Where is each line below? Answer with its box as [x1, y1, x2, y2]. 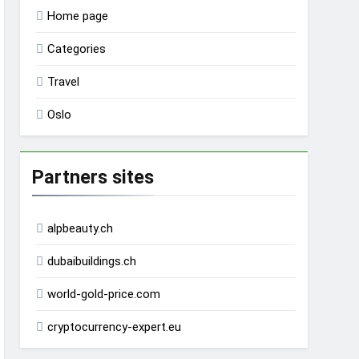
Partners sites [32, 166, 155, 189]
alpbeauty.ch [47, 221, 114, 236]
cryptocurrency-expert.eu [47, 320, 182, 335]
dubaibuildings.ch [47, 254, 137, 269]
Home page [47, 9, 109, 24]
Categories [47, 42, 107, 57]
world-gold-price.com [47, 287, 161, 302]
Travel [47, 75, 80, 90]
